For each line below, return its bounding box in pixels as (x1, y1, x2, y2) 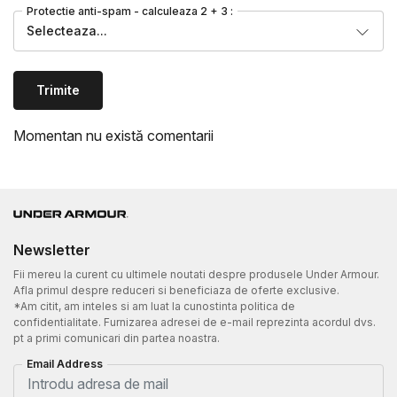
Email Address (27, 356, 103, 370)
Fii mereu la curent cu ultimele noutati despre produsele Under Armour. (13, 267, 379, 281)
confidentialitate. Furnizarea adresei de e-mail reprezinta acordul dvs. (13, 315, 376, 329)
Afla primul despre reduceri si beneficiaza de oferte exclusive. (13, 283, 339, 297)
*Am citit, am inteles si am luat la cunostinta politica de (13, 299, 295, 313)
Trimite (36, 82, 80, 97)
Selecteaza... (27, 22, 107, 38)
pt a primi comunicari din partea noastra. (13, 331, 220, 345)
